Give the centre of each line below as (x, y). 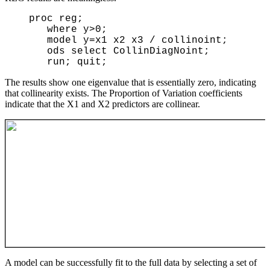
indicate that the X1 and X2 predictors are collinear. (102, 104)
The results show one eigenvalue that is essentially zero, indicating (130, 82)
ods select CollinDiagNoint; (32, 51)
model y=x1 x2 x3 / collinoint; (32, 40)
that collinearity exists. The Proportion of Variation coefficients (124, 93)
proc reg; (23, 18)
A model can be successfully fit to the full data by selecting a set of (131, 262)
